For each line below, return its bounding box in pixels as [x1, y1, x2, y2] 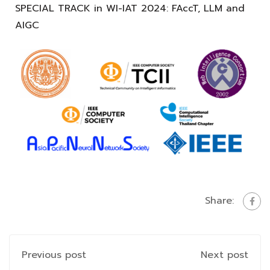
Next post [201, 247, 248, 262]
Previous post [22, 247, 86, 262]
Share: [205, 193, 234, 209]
